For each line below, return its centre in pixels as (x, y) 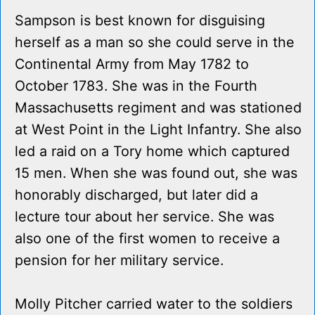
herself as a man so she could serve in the (155, 43)
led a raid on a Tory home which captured (152, 152)
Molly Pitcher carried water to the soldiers (154, 304)
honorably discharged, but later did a (136, 195)
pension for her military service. (119, 261)
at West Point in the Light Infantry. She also (158, 130)
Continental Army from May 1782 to (132, 64)
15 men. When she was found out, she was (156, 173)
